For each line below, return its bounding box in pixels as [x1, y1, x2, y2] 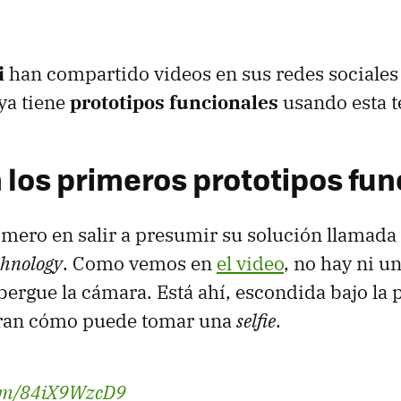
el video [217, 251, 284, 277]
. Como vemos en [63, 251, 217, 277]
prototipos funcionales [70, 90, 278, 115]
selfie [236, 308, 276, 334]
